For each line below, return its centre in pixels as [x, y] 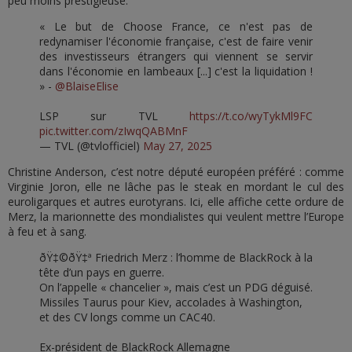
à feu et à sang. [47, 231]
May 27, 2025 [178, 145]
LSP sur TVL [114, 115]
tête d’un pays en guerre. [102, 272]
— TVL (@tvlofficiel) [91, 145]
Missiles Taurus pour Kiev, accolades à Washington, [171, 302]
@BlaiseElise [87, 86]
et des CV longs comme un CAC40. [127, 317]
